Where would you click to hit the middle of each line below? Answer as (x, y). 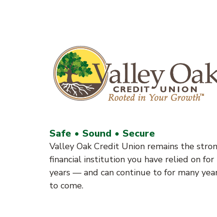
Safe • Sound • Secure (102, 133)
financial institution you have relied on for (132, 159)
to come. (66, 185)
